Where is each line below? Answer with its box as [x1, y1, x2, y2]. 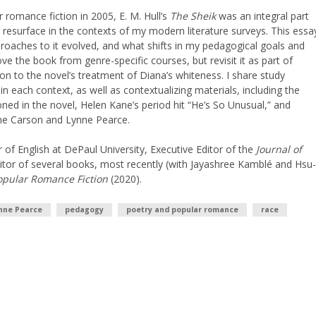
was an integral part [216, 9, 309, 23]
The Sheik [170, 9, 216, 23]
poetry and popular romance [126, 205, 238, 214]
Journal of [256, 142, 302, 156]
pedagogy [65, 205, 104, 214]
